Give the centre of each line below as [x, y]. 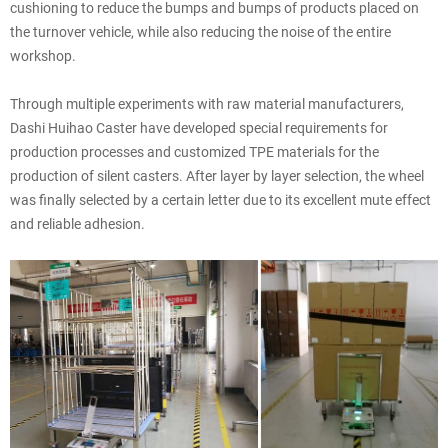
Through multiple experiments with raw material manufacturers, [207, 103]
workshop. [43, 55]
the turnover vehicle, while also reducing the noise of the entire [200, 31]
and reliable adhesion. [77, 223]
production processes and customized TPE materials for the [194, 151]
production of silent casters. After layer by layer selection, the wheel [217, 175]
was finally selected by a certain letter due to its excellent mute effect [220, 199]
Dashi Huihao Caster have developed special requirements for [199, 127]
